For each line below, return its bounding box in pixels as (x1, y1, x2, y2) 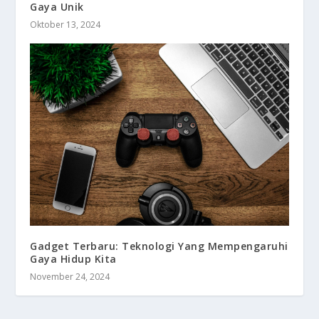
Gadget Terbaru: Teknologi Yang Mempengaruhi (30, 239, 288, 253)
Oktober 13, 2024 (30, 19, 101, 31)
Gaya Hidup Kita (30, 251, 117, 266)
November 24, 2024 (30, 270, 110, 283)
